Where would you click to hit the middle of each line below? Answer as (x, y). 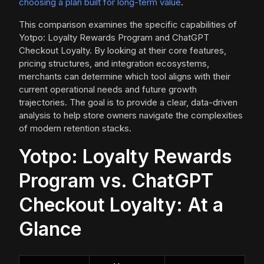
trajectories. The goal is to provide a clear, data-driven (128, 103)
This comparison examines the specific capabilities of (128, 25)
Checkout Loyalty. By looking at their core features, (123, 51)
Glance (50, 229)
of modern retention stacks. (75, 128)
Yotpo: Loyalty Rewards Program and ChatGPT (114, 38)
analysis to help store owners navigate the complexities (131, 115)
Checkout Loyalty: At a (121, 205)
